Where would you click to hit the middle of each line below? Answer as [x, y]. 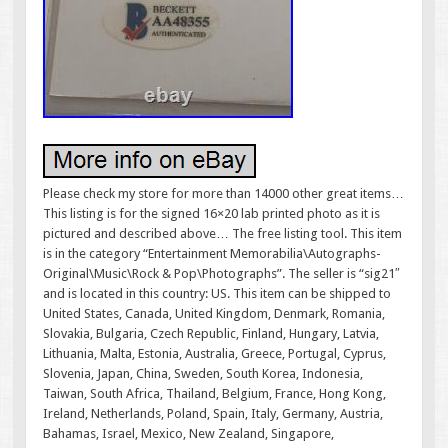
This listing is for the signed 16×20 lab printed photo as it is [212, 214]
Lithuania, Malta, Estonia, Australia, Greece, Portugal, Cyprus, [215, 354]
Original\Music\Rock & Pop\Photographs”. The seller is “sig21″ [222, 274]
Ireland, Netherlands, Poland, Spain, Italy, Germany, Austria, [213, 414]
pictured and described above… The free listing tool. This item [223, 234]
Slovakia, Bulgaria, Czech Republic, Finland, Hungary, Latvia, [211, 334]
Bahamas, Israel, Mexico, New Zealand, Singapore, [189, 434]
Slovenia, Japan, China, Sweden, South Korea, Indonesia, [203, 374]
